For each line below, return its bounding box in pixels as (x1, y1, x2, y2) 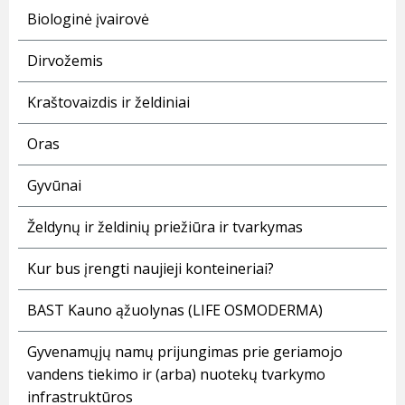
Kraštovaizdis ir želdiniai (27, 92, 190, 113)
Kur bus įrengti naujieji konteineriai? (27, 259, 274, 279)
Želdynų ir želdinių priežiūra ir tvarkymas (27, 217, 303, 238)
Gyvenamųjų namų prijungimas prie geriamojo (27, 342, 343, 363)
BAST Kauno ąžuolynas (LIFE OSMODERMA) (27, 300, 323, 321)
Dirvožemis (27, 51, 103, 71)
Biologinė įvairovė (27, 9, 149, 30)
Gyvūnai (27, 175, 81, 196)
